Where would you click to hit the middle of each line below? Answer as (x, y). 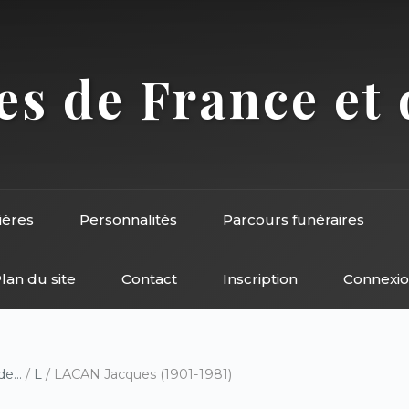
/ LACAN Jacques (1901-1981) (137, 374)
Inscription (260, 279)
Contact (149, 279)
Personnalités (128, 220)
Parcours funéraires (294, 220)
